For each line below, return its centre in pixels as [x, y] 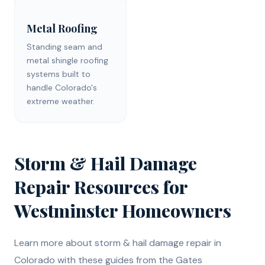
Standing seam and [64, 46]
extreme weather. [61, 101]
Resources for [129, 187]
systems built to [59, 74]
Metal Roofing [62, 28]
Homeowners [174, 210]
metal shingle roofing [67, 60]
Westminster [66, 210]
